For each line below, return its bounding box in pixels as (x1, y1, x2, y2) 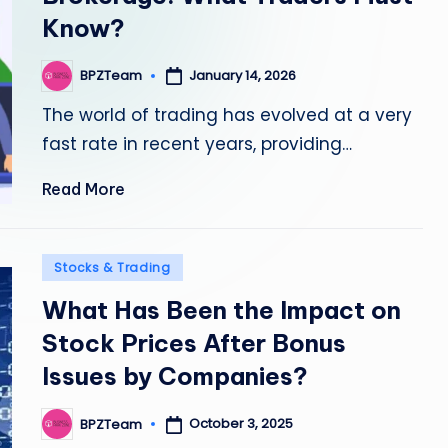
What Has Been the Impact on (42, 295, 402, 325)
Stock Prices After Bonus (42, 328, 347, 358)
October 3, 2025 (189, 414, 294, 434)
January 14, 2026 (189, 65, 297, 85)
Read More (42, 178, 126, 199)
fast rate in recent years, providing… (42, 131, 353, 156)
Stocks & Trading (54, 259, 171, 276)
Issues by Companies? (42, 361, 309, 391)
